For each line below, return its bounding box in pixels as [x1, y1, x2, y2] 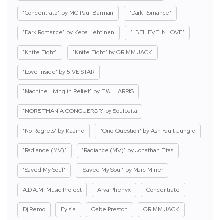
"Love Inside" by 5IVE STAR [23, 67, 94, 76]
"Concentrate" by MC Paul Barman [23, 8, 113, 17]
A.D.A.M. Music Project [23, 185, 82, 193]
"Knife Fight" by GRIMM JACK [73, 48, 152, 56]
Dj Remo [23, 205, 45, 213]
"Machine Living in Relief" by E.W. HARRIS [23, 87, 134, 95]
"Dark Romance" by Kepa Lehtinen [23, 28, 114, 36]
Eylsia [61, 205, 76, 213]
